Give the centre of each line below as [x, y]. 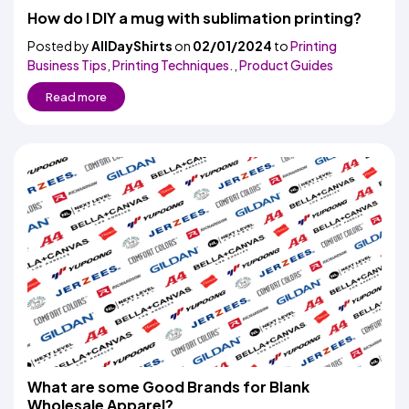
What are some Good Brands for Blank [168, 387]
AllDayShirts [132, 46]
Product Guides [286, 65]
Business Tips [67, 65]
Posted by [59, 46]
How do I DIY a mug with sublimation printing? [194, 18]
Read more [76, 97]
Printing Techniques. [173, 65]
